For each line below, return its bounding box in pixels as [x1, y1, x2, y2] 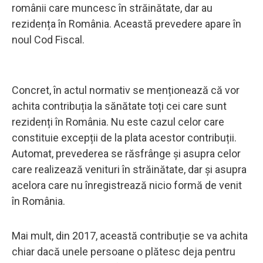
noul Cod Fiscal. [12, 33, 85, 46]
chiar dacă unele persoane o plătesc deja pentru [12, 245, 235, 258]
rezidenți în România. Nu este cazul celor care [12, 115, 224, 128]
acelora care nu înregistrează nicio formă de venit [12, 178, 242, 191]
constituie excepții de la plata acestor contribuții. [12, 131, 237, 144]
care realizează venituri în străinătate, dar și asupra [12, 163, 247, 176]
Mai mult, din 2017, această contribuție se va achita [12, 229, 248, 242]
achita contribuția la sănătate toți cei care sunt [12, 99, 227, 112]
